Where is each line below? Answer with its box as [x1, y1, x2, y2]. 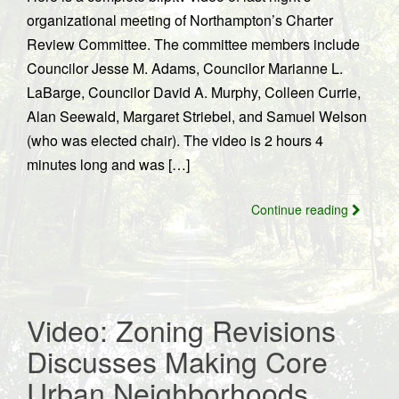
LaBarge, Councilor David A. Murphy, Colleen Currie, [27, 82, 361, 102]
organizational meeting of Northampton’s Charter [27, 10, 333, 30]
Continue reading [251, 200, 352, 218]
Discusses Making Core [27, 340, 328, 381]
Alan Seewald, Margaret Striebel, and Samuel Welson [27, 106, 367, 126]
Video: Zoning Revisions [27, 309, 336, 350]
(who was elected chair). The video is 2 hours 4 [27, 130, 323, 151]
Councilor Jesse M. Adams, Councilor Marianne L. [27, 58, 343, 78]
